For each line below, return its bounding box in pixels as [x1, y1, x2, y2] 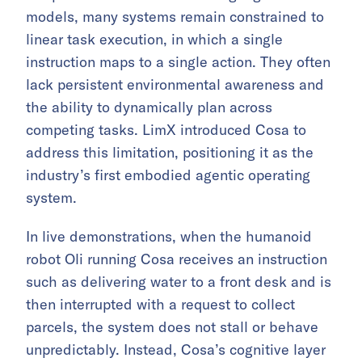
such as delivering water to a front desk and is [26, 272, 331, 291]
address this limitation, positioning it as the [26, 143, 314, 162]
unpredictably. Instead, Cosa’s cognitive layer [26, 340, 326, 359]
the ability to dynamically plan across [26, 98, 272, 116]
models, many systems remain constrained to [26, 7, 324, 26]
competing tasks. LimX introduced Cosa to [26, 120, 306, 139]
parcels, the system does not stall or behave [26, 318, 318, 336]
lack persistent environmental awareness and [26, 75, 324, 94]
